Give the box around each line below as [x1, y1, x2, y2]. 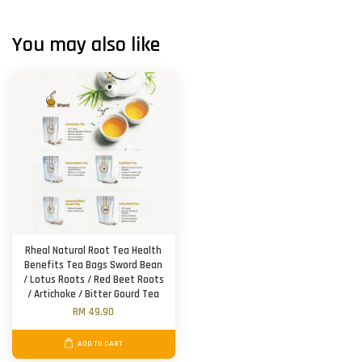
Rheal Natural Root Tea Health [25, 243, 162, 258]
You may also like [12, 31, 160, 58]
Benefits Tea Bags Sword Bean [24, 258, 163, 272]
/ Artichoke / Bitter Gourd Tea [27, 287, 160, 301]
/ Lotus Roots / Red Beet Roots [23, 272, 164, 287]
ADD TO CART [78, 338, 124, 349]
